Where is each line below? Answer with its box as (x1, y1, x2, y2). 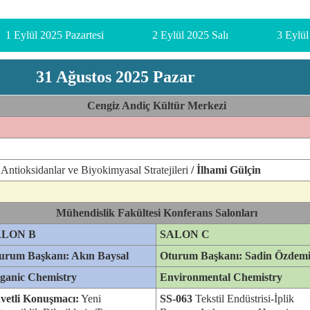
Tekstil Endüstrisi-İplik (195, 293, 294, 304)
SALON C (160, 228, 210, 240)
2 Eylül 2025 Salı (152, 29, 229, 41)
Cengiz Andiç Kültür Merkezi (87, 100, 226, 111)
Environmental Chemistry (160, 271, 282, 283)
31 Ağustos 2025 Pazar (36, 68, 199, 86)
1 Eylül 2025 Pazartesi (6, 29, 104, 41)
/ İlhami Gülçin (188, 164, 261, 176)
